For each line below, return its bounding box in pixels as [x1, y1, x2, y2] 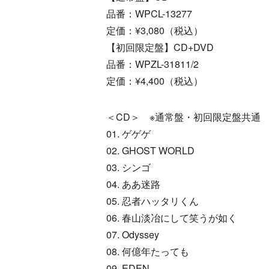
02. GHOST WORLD [106, 143, 195, 157]
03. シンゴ [106, 160, 151, 174]
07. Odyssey [106, 227, 159, 241]
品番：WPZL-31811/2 [106, 56, 199, 71]
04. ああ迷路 [106, 177, 160, 191]
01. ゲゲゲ [106, 126, 151, 141]
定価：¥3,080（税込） [106, 23, 203, 37]
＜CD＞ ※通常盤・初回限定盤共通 [106, 109, 261, 124]
